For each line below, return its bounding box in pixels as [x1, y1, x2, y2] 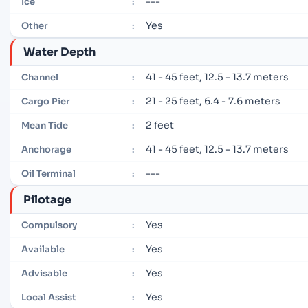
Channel [21, 71, 58, 84]
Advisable [21, 267, 67, 279]
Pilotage [23, 192, 71, 207]
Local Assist [21, 291, 76, 303]
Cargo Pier [21, 96, 69, 108]
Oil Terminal [21, 167, 76, 179]
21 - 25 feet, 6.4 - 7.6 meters [146, 95, 281, 108]
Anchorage [21, 143, 71, 155]
